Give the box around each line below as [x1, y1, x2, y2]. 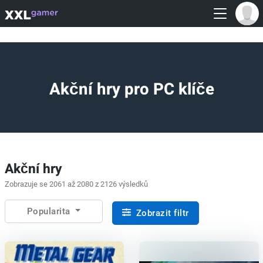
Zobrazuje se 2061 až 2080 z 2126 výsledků [4, 179, 148, 188]
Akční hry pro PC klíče [49, 77, 214, 102]
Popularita [26, 205, 73, 217]
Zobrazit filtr [133, 207, 189, 218]
